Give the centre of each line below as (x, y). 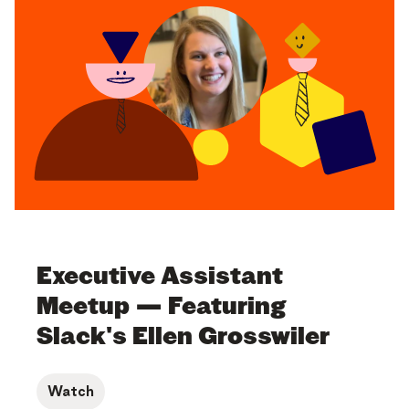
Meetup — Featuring (162, 307)
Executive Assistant (160, 277)
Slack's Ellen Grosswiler (183, 337)
